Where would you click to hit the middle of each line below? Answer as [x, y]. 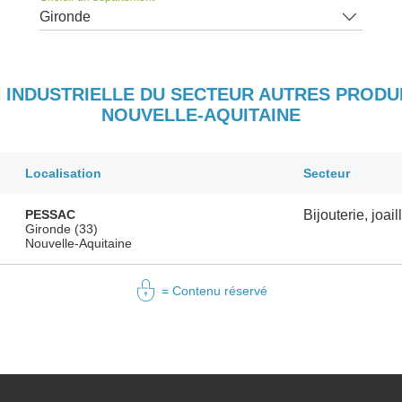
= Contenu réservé [214, 291]
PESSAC [50, 215]
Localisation [63, 174]
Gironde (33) [61, 229]
